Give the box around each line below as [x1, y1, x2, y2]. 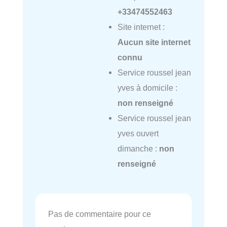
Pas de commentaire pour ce [48, 209, 151, 219]
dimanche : [117, 143, 159, 153]
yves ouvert [117, 128, 159, 138]
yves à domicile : [117, 83, 177, 92]
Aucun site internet [117, 37, 191, 47]
